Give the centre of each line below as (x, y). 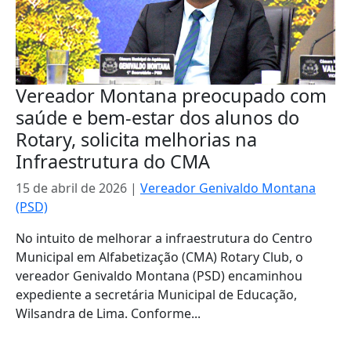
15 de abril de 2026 (71, 188)
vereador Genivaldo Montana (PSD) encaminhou (159, 276)
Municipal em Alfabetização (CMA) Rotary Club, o (159, 257)
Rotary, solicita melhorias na (136, 139)
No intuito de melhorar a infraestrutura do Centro (164, 238)
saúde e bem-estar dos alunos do (157, 118)
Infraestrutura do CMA (113, 161)
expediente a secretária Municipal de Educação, (156, 295)
